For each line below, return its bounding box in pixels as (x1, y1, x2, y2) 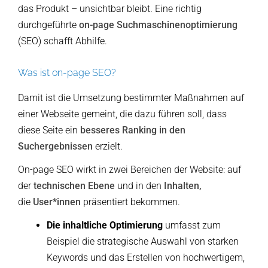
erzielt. (93, 141, 123, 153)
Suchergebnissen (18, 141, 93, 153)
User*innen (33, 196, 83, 208)
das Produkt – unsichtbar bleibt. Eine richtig (18, 3, 202, 15)
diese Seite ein (18, 124, 80, 136)
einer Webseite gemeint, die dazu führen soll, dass (18, 108, 227, 120)
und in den (117, 180, 164, 192)
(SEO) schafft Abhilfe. (18, 35, 107, 47)
